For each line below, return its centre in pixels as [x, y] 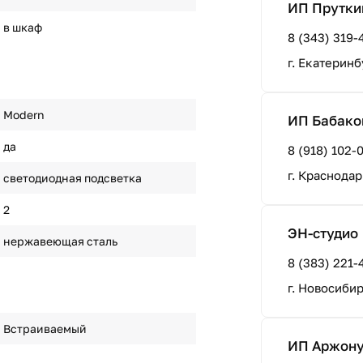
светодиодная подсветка [72, 178]
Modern [23, 115]
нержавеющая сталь [60, 241]
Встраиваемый [45, 329]
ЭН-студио [323, 233]
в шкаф [22, 27]
